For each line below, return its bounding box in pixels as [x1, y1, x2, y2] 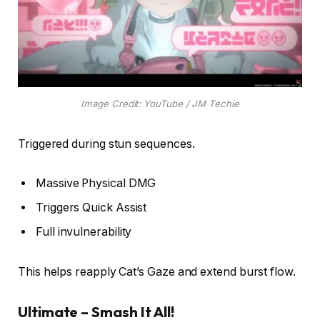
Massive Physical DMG [36, 176, 156, 191]
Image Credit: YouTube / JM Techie [81, 97, 239, 109]
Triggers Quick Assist [36, 201, 147, 215]
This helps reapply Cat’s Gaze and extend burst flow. [18, 265, 296, 279]
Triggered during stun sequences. [18, 136, 195, 151]
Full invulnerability [36, 225, 132, 239]
